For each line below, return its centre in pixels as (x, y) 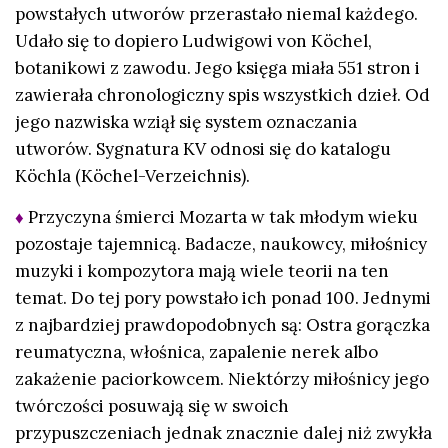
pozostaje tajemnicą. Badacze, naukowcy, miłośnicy (221, 244)
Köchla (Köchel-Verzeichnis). (134, 175)
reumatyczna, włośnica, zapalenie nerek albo (196, 352)
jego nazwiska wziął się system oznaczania (186, 121)
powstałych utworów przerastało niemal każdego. (216, 13)
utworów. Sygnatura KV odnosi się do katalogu (203, 148)
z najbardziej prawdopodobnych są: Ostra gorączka (222, 325)
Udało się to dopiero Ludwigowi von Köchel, (193, 40)
